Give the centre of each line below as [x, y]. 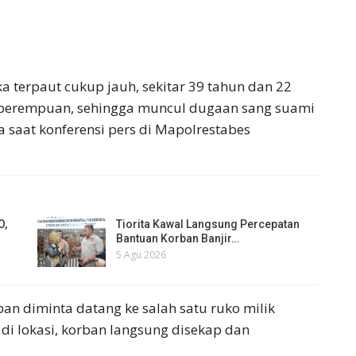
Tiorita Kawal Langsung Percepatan [208, 224]
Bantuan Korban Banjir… [178, 238]
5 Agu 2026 [141, 254]
